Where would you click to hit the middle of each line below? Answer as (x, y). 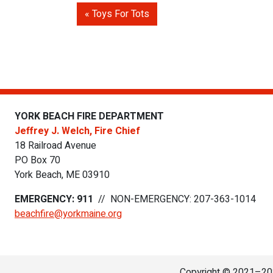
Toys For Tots (121, 14)
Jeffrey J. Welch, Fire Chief (77, 131)
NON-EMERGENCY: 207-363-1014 (183, 200)
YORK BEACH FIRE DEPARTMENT (89, 117)
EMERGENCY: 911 (54, 200)
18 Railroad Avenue (55, 146)
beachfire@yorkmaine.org (68, 214)
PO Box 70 (37, 161)
